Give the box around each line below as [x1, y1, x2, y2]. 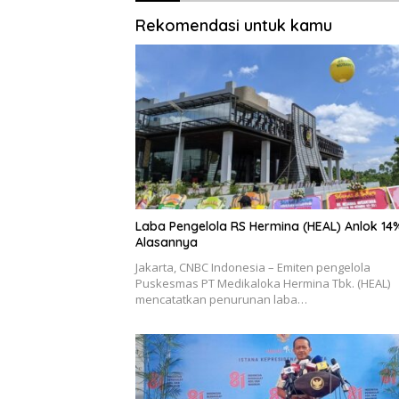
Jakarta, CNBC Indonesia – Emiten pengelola [135, 259, 370, 276]
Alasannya [135, 234, 198, 251]
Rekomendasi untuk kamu [135, 14, 332, 36]
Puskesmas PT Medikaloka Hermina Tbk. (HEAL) [135, 275, 390, 292]
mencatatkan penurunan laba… [135, 291, 307, 308]
